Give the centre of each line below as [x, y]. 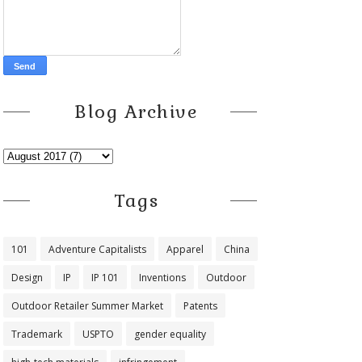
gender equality [170, 334]
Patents [200, 306]
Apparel [185, 249]
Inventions [162, 278]
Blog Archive [136, 112]
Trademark [36, 334]
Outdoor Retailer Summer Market [87, 306]
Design [27, 278]
